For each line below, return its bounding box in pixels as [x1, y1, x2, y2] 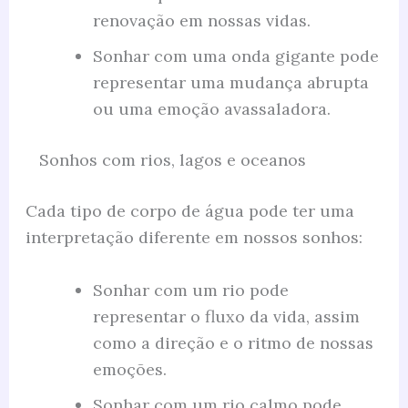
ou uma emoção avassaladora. [92, 97, 331, 119]
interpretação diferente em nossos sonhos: [25, 226, 362, 248]
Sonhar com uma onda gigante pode [92, 45, 379, 66]
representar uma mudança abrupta [92, 71, 369, 93]
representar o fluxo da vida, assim [92, 305, 360, 327]
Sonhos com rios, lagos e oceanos [38, 148, 306, 170]
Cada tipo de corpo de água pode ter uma [25, 199, 354, 221]
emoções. [92, 358, 167, 380]
